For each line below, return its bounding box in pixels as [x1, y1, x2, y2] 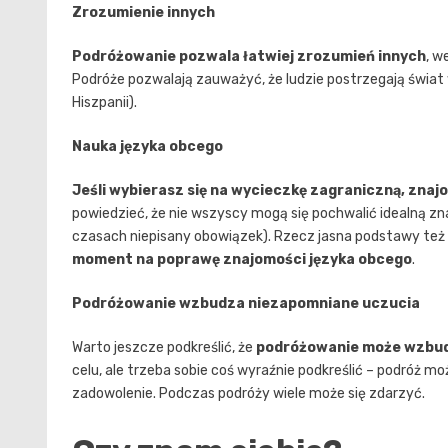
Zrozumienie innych [72, 3, 215, 21]
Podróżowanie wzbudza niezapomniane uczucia [72, 294, 420, 312]
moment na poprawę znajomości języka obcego [72, 250, 412, 268]
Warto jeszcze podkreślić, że [72, 338, 256, 356]
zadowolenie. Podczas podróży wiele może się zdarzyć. [72, 384, 425, 402]
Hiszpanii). [72, 93, 137, 111]
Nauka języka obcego [72, 137, 223, 155]
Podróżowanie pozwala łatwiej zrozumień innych [72, 47, 426, 65]
